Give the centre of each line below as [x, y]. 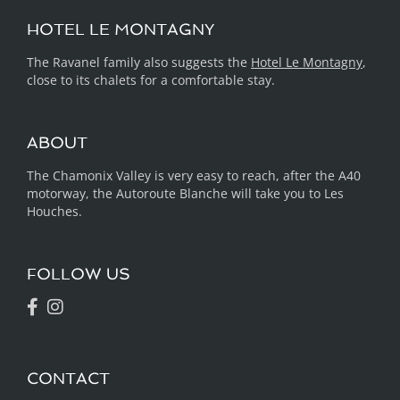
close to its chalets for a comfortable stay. [151, 80]
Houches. [54, 211]
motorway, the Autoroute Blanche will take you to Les [185, 193]
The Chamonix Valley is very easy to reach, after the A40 [194, 175]
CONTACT [68, 378]
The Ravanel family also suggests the [139, 62]
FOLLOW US [79, 274]
